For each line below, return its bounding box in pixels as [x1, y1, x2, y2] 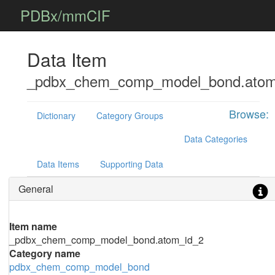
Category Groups [96, 109, 163, 122]
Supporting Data [99, 158, 163, 170]
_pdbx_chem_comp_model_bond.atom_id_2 [9, 233, 204, 247]
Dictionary [36, 109, 76, 122]
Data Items [36, 158, 79, 170]
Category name [9, 246, 80, 260]
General [18, 182, 53, 196]
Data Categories [184, 133, 247, 145]
